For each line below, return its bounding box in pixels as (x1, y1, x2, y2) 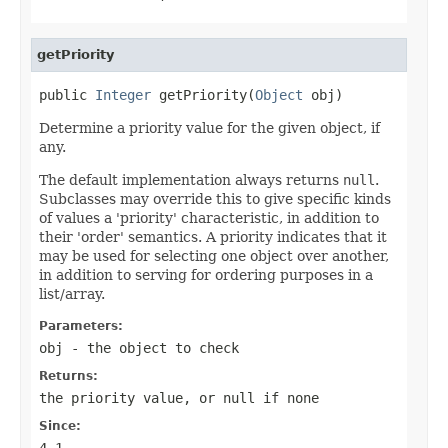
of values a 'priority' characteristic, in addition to (39, 209, 379, 226)
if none (255, 389, 319, 406)
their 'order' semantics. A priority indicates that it (39, 228, 387, 245)
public (39, 86, 95, 103)
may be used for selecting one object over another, (39, 247, 389, 264)
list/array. (39, 285, 105, 302)
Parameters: (39, 318, 123, 333)
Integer (95, 86, 151, 103)
